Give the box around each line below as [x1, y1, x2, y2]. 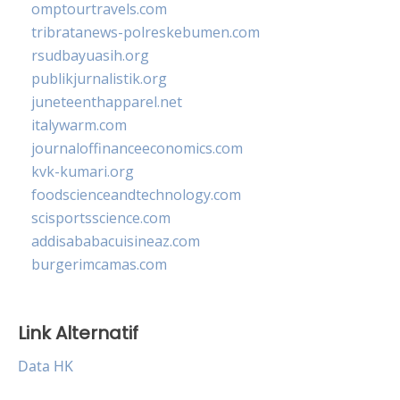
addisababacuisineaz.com [31, 230, 200, 251]
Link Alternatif [18, 320, 138, 346]
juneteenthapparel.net [31, 91, 182, 112]
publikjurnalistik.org [31, 68, 167, 88]
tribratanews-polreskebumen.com [31, 21, 260, 42]
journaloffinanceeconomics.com [31, 137, 243, 158]
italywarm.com [31, 114, 127, 135]
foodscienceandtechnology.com [31, 184, 241, 204]
